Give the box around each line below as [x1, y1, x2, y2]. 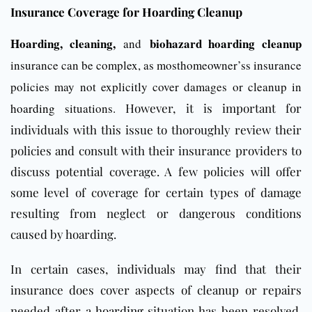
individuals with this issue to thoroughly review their [10, 122, 302, 138]
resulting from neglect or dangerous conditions [10, 205, 302, 221]
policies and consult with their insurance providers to [10, 143, 302, 159]
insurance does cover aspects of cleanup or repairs [10, 282, 302, 298]
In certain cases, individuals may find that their [10, 261, 302, 277]
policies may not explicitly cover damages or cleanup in [10, 79, 302, 95]
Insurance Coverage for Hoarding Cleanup [10, 4, 242, 20]
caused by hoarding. [10, 226, 116, 242]
